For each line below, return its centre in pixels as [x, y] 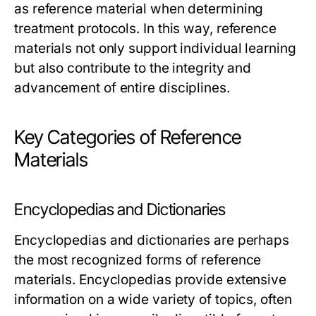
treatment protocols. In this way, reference [145, 29]
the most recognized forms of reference [138, 260]
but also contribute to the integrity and [133, 68]
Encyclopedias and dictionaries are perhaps [152, 240]
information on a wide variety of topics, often [153, 299]
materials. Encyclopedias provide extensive [151, 280]
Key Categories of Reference [128, 137]
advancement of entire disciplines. [122, 88]
